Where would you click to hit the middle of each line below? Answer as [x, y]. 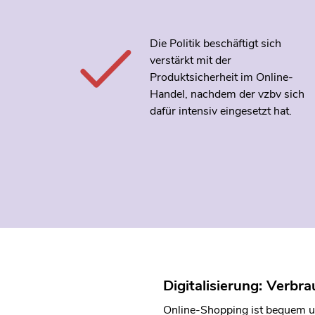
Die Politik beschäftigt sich [216, 43]
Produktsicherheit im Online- [221, 77]
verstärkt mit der [191, 60]
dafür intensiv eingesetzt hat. [221, 111]
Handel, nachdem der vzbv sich [227, 94]
